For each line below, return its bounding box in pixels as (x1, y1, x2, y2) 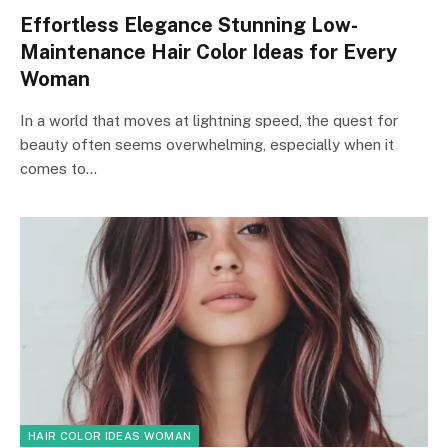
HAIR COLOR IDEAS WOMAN (28, 429, 192, 442)
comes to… (20, 160, 97, 177)
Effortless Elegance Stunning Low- (20, 13, 358, 37)
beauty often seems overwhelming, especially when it (20, 136, 394, 153)
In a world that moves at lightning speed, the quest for (20, 112, 398, 129)
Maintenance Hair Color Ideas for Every (20, 40, 397, 64)
